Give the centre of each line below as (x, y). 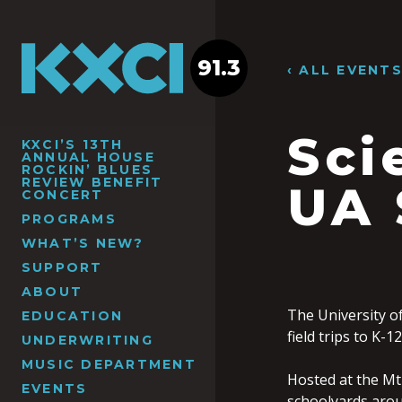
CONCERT (63, 194)
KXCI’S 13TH (73, 144)
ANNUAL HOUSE (88, 157)
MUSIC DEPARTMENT (109, 364)
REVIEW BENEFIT (92, 182)
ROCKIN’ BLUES (87, 169)
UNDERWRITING (87, 340)
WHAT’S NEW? (83, 243)
